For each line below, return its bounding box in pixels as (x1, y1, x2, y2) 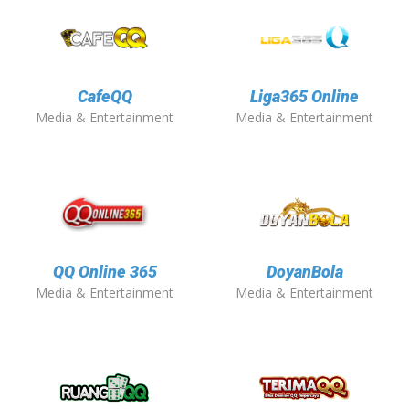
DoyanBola (266, 262, 343, 282)
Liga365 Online (250, 87, 359, 107)
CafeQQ (77, 87, 132, 107)
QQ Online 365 (52, 262, 157, 282)
